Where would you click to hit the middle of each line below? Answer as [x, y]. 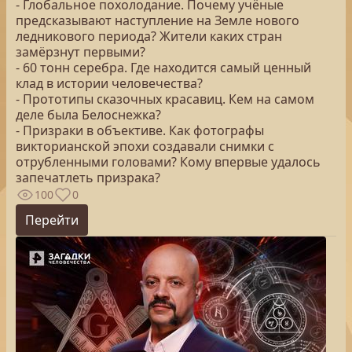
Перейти [52, 220]
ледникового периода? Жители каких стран [149, 36]
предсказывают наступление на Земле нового [158, 20]
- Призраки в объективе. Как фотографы [140, 130]
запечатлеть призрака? [88, 178]
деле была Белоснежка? [88, 115]
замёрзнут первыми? [81, 52]
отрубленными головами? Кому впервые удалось [168, 162]
